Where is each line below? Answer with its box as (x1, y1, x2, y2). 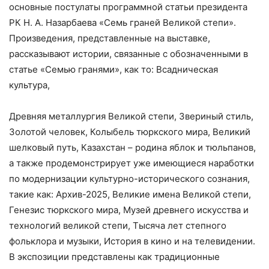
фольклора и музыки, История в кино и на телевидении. (9, 235, 255, 247)
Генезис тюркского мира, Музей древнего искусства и (9, 204, 249, 216)
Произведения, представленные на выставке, (9, 32, 210, 44)
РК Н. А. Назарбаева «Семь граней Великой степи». (9, 16, 236, 28)
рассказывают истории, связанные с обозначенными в (9, 47, 248, 59)
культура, (9, 79, 50, 91)
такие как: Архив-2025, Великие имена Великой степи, (9, 188, 251, 200)
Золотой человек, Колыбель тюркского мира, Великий (9, 125, 250, 138)
